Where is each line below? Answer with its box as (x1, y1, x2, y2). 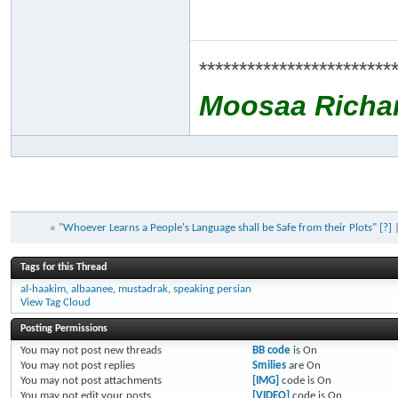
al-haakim (20, 283, 66, 295)
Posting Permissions (20, 323, 107, 334)
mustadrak (118, 283, 168, 295)
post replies (78, 360, 135, 371)
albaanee (71, 283, 113, 295)
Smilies (251, 360, 286, 371)
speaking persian (173, 283, 251, 295)
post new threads (78, 345, 162, 356)
